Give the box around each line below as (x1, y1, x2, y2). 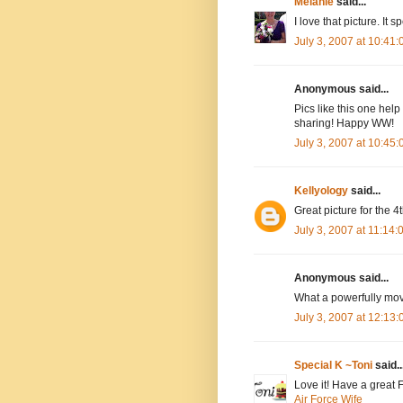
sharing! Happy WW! (294, 116, 394, 130)
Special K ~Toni (294, 358, 372, 372)
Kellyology (294, 184, 348, 197)
